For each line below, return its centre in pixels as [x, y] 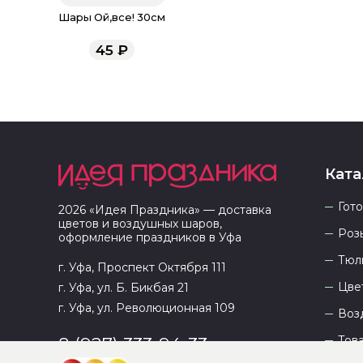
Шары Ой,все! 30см [112, 18]
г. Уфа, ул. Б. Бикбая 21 [124, 287]
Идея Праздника [145, 209]
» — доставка [233, 209]
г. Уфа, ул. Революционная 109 [147, 307]
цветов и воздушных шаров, [140, 223]
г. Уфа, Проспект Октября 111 [142, 267]
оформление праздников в [139, 237]
